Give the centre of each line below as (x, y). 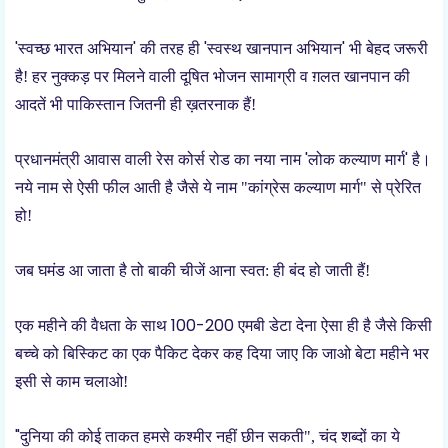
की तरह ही (172, 48)
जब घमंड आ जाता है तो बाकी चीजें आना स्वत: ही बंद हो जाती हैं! (192, 270)
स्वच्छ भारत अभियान (75, 48)
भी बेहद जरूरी (388, 48)
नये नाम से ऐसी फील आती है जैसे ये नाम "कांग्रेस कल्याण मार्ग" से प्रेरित (218, 187)
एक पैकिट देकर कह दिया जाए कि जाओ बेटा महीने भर (280, 353)
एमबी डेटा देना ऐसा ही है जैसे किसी (335, 325)
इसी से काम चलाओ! (71, 381)
